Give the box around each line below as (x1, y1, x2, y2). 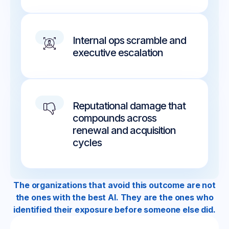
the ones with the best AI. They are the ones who (15, 192, 214, 203)
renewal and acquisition (73, 124, 176, 137)
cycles (73, 136, 102, 149)
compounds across (73, 112, 157, 125)
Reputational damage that (73, 100, 186, 112)
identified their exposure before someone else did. (13, 204, 216, 215)
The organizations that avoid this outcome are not (13, 180, 216, 191)
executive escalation (73, 47, 164, 59)
